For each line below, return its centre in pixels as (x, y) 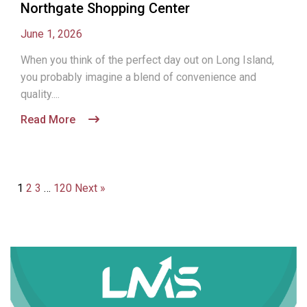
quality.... (40, 94)
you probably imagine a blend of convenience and (138, 77)
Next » (90, 188)
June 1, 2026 (51, 34)
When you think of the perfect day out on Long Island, (147, 60)
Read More (49, 120)
